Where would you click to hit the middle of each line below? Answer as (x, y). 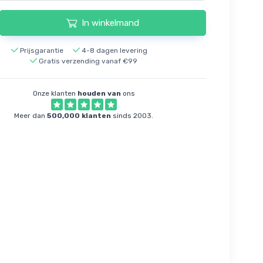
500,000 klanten (79, 116)
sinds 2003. (132, 116)
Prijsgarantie (41, 51)
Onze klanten (55, 94)
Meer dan (31, 116)
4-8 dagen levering (114, 51)
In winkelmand (110, 23)
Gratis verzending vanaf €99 (88, 61)
